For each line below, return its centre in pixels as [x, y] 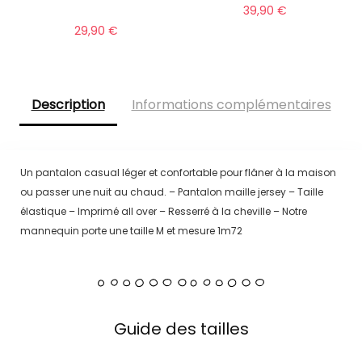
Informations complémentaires [231, 105]
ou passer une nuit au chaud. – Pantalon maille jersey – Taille [171, 192]
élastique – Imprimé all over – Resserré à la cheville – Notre [163, 211]
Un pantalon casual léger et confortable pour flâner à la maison [178, 172]
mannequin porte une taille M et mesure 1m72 [131, 230]
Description [68, 105]
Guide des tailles [181, 328]
